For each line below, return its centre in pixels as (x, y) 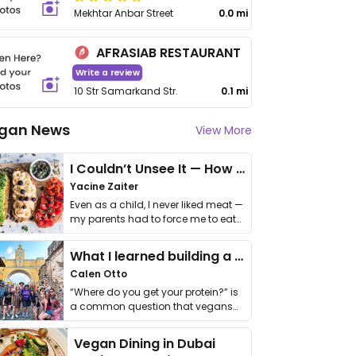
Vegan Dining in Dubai (145, 344)
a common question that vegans (151, 306)
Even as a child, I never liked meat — (157, 205)
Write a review (107, 73)
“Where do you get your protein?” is (154, 292)
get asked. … (99, 321)
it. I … (80, 233)
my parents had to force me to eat (153, 219)
